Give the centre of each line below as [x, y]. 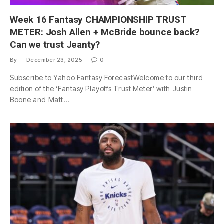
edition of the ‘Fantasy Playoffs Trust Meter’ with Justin [101, 89]
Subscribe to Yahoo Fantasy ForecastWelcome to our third [107, 78]
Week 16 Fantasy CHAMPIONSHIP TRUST [98, 20]
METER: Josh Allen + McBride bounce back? [105, 32]
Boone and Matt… [40, 100]
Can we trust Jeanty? [55, 45]
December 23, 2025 [54, 60]
